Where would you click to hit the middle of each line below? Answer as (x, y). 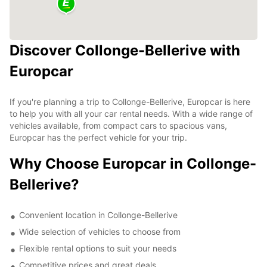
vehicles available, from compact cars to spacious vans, (118, 125)
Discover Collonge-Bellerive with (125, 50)
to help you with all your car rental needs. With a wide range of (131, 113)
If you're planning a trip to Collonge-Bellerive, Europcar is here (130, 101)
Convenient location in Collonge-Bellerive (98, 215)
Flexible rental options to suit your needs (98, 248)
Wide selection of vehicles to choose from (100, 231)
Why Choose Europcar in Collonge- (133, 163)
